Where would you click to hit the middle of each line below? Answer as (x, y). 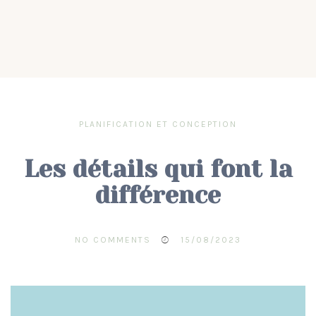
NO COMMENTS (113, 240)
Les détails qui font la (158, 169)
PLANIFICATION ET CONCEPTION (158, 124)
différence (158, 195)
